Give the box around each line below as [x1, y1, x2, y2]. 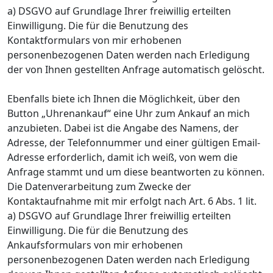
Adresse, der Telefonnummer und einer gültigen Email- [7, 135, 260, 149]
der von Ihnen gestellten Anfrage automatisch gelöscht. [7, 62, 264, 76]
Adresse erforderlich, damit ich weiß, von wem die [7, 150, 238, 164]
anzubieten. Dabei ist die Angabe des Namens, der [7, 121, 239, 135]
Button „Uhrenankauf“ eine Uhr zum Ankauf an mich [7, 106, 250, 120]
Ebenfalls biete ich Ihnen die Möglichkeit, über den [7, 91, 240, 105]
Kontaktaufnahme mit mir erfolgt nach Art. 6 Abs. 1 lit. [7, 194, 257, 208]
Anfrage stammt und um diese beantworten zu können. [7, 165, 264, 179]
